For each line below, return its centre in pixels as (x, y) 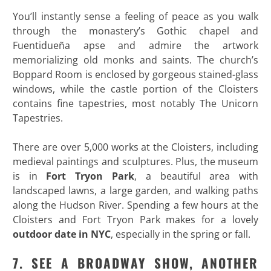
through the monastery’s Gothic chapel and (135, 31)
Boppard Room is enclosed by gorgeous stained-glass (135, 74)
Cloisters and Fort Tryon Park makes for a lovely (135, 219)
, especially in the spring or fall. (180, 234)
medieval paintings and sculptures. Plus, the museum (135, 161)
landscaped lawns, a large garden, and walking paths (135, 190)
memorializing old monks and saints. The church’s (135, 60)
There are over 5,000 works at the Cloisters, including (135, 147)
